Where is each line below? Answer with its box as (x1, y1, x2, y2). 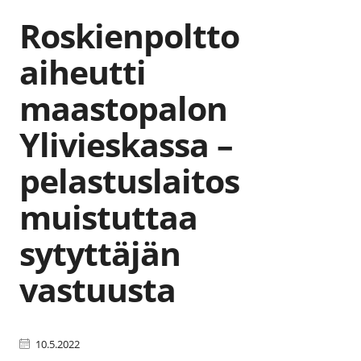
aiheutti (19, 48, 147, 94)
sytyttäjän (19, 230, 181, 276)
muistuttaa (19, 193, 198, 239)
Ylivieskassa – (19, 121, 234, 167)
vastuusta (19, 266, 176, 312)
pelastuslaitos (19, 157, 240, 203)
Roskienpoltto (19, 12, 240, 58)
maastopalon (19, 85, 228, 131)
